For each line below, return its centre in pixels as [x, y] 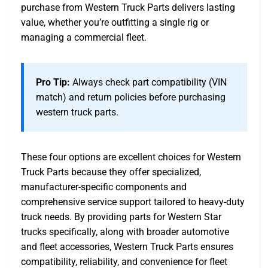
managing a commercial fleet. [84, 38]
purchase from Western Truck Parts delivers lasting [128, 8]
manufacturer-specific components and [104, 187]
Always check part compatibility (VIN [148, 83]
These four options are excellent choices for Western [131, 157]
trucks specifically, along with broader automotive [125, 232]
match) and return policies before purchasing [131, 98]
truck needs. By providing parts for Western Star [121, 217]
